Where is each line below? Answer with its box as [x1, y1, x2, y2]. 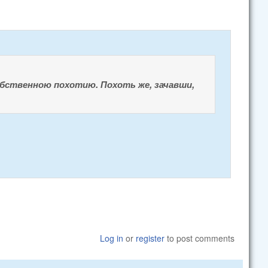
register [136, 232, 165, 244]
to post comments [165, 232, 235, 244]
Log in [100, 232, 124, 244]
